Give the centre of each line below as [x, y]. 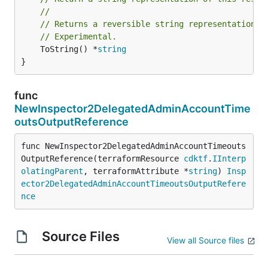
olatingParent [52, 171]
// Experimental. [78, 36]
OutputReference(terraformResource [102, 158]
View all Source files [205, 240]
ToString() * [69, 49]
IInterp [229, 158]
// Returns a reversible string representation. [150, 24]
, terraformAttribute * [136, 171]
